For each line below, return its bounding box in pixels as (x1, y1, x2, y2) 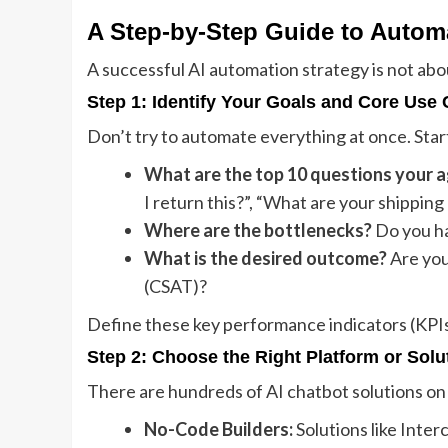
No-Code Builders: (144, 418, 293, 441)
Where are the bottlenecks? (144, 219, 372, 242)
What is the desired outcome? (144, 247, 387, 270)
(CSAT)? (144, 275, 207, 298)
